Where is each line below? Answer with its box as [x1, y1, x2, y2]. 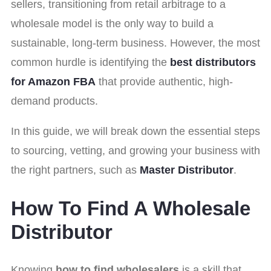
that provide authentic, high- [96, 76, 233, 88]
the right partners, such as [11, 164, 137, 177]
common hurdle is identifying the [11, 56, 167, 69]
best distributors [167, 56, 256, 69]
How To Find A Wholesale [11, 197, 250, 220]
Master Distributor [140, 164, 233, 177]
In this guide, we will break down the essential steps [11, 125, 260, 138]
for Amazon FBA [11, 76, 96, 88]
